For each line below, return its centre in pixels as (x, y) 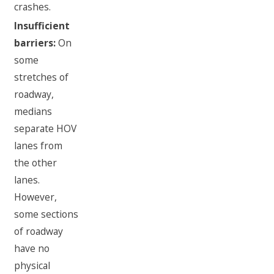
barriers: (35, 43)
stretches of (42, 77)
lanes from (39, 146)
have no (32, 249)
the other (36, 163)
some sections (46, 214)
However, (36, 197)
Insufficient (42, 26)
